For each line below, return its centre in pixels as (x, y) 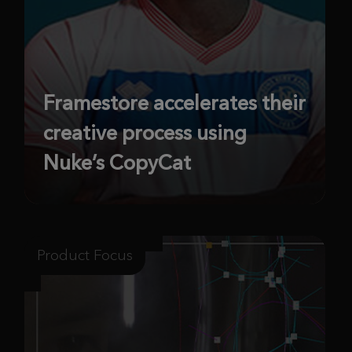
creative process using (145, 132)
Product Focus (84, 255)
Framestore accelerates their (174, 103)
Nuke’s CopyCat (117, 162)
